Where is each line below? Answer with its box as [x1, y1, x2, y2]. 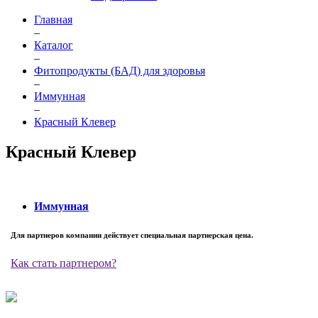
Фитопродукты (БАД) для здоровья [34, 65, 205, 77]
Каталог [34, 39, 73, 51]
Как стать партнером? [11, 256, 116, 269]
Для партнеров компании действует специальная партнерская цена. [11, 230, 253, 239]
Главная [34, 13, 72, 26]
